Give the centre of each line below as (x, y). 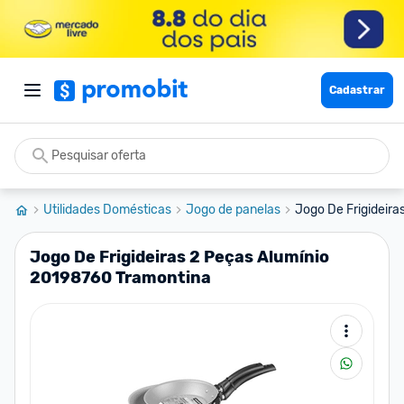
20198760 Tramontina (120, 278)
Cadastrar (357, 90)
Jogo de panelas (233, 210)
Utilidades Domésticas (107, 210)
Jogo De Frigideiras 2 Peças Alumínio (179, 257)
